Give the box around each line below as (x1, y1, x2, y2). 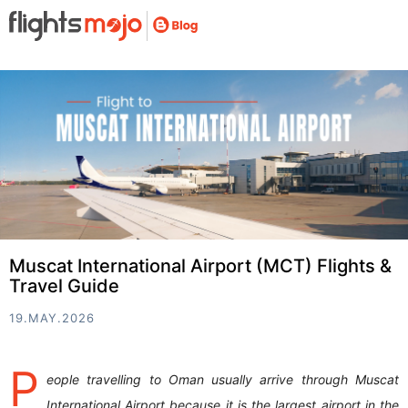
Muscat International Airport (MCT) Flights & (9, 255, 392, 278)
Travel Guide (9, 275, 119, 298)
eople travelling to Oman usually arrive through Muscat (46, 372, 399, 388)
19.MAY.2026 (9, 311, 95, 326)
